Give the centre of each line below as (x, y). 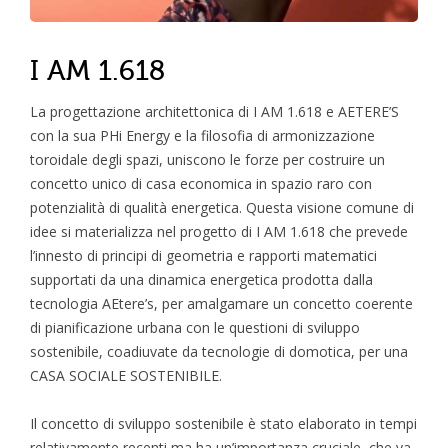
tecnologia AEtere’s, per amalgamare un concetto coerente (221, 304)
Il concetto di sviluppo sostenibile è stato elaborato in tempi (223, 424)
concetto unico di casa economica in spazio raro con (201, 184)
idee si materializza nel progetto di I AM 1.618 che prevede (219, 232)
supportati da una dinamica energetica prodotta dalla (201, 280)
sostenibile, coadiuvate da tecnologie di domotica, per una (219, 352)
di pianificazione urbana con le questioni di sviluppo (195, 328)
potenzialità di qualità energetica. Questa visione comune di (222, 208)
